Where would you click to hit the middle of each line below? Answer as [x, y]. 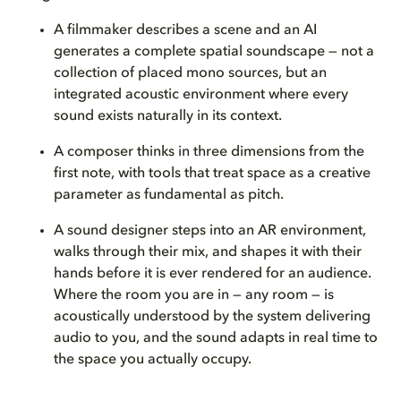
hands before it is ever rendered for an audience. [213, 274]
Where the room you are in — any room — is [194, 295]
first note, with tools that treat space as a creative [212, 174]
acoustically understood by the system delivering [212, 317]
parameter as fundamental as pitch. [171, 195]
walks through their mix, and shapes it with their [208, 252]
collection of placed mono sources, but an [190, 73]
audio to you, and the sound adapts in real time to [216, 338]
